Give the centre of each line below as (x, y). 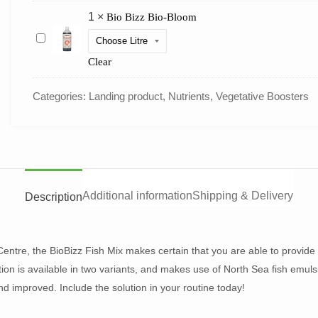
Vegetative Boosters (262, 96)
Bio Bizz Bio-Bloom (152, 17)
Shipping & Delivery (243, 196)
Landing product (126, 96)
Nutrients (189, 96)
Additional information (137, 196)
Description (54, 197)
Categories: (59, 96)
